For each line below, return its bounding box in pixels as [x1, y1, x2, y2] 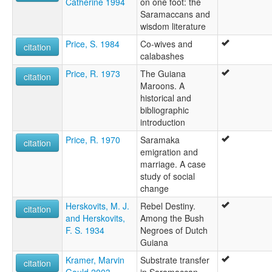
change [140, 182, 169, 194]
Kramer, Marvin [66, 253, 124, 266]
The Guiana [140, 67, 186, 80]
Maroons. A [140, 79, 185, 92]
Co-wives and [140, 37, 192, 50]
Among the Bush [140, 211, 204, 224]
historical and [140, 91, 191, 104]
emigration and [140, 145, 198, 158]
